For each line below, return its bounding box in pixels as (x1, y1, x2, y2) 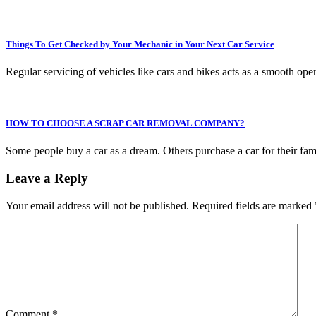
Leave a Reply (6, 171, 88, 186)
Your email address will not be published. (6, 199, 189, 212)
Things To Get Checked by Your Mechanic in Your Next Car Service (6, 38, 274, 49)
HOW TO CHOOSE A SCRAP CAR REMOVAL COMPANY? (6, 118, 245, 129)
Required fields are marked (192, 199, 315, 212)
